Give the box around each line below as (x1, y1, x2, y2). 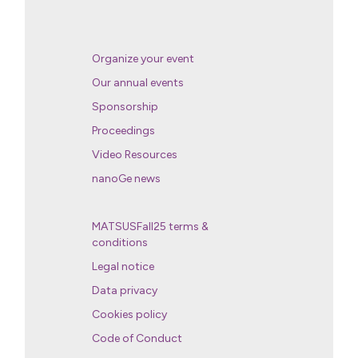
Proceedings (92, 123, 156, 137)
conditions (92, 235, 149, 249)
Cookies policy (92, 307, 168, 321)
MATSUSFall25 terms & (92, 219, 209, 233)
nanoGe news (92, 171, 161, 185)
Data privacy (92, 283, 158, 297)
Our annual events (92, 75, 185, 89)
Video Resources (92, 147, 178, 161)
